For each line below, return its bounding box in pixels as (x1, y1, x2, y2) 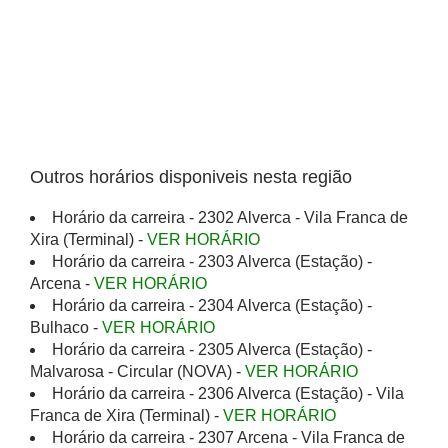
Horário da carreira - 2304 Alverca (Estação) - (52, 297, 372, 314)
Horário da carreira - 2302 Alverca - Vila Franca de (52, 209, 408, 226)
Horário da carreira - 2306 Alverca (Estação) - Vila (52, 385, 404, 402)
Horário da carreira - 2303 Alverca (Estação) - (52, 253, 372, 270)
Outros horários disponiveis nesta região (30, 167, 352, 187)
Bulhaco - (30, 319, 102, 336)
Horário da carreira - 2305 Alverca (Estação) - (52, 341, 372, 358)
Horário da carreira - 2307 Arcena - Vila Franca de (52, 429, 405, 446)
